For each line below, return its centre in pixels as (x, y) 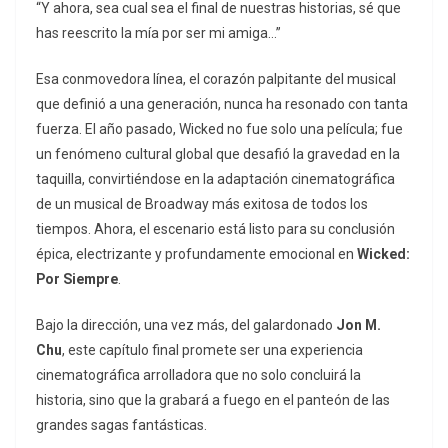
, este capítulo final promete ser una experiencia (212, 350)
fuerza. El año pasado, (107, 129)
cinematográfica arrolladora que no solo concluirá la (198, 375)
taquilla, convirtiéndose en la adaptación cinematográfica (215, 179)
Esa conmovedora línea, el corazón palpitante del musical (216, 79)
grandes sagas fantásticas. (121, 425)
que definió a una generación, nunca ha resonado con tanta (222, 104)
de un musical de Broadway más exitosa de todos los (202, 204)
